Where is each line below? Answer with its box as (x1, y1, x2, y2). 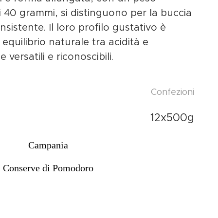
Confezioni (150, 88, 194, 97)
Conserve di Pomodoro (3, 163, 94, 173)
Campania (28, 140, 69, 150)
